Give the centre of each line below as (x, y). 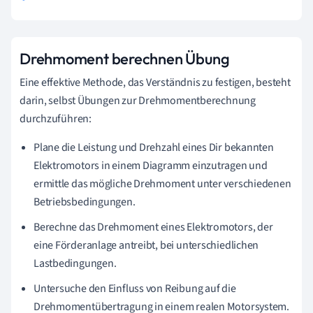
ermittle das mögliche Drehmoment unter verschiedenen (162, 184)
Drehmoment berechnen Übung (125, 59)
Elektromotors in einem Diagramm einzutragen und (151, 166)
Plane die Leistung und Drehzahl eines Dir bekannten (154, 148)
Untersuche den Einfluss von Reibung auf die (135, 289)
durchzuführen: (56, 119)
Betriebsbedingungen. (85, 202)
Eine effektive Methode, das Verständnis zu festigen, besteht (155, 83)
